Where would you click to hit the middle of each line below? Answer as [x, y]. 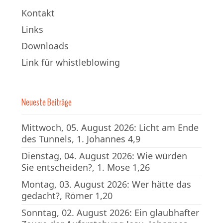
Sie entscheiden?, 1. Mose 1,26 [86, 167]
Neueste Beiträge [47, 102]
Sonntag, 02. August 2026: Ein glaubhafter [110, 212]
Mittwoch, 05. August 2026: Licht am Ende [110, 127]
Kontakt [38, 13]
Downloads [45, 46]
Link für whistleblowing [71, 62]
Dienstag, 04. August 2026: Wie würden [104, 156]
